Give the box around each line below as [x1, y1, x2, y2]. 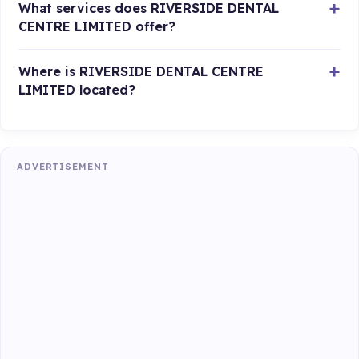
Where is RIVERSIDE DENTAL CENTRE [18, 63, 264, 79]
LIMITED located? [18, 81, 136, 98]
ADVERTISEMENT [17, 161, 109, 173]
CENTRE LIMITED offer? [18, 18, 176, 34]
